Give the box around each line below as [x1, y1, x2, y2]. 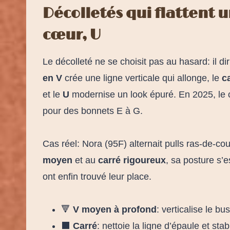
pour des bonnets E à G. [43, 105, 143, 116]
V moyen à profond [73, 204, 157, 215]
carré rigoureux [98, 155, 166, 165]
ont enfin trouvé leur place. [43, 171, 151, 182]
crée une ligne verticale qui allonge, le [62, 72, 222, 83]
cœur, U [43, 26, 101, 44]
